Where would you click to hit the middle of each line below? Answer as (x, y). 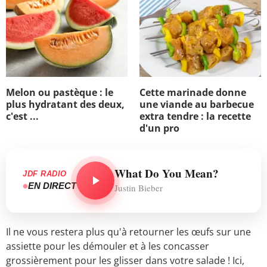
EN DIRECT (52, 186)
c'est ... (22, 116)
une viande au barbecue (197, 104)
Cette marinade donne (193, 92)
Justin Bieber (139, 187)
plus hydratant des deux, (65, 104)
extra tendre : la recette (195, 116)
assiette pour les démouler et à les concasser (108, 246)
